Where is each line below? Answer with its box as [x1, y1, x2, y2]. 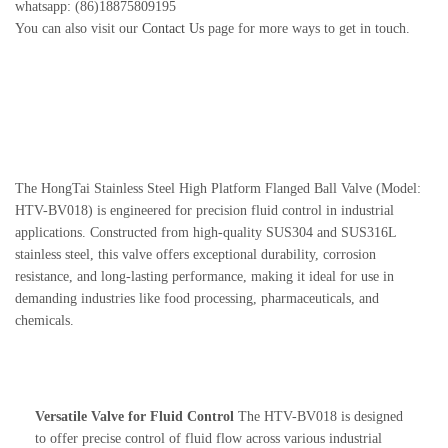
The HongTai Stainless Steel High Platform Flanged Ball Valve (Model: [15, 181, 421, 196]
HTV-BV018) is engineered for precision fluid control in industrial [15, 203, 394, 218]
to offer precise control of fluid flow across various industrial [35, 431, 382, 446]
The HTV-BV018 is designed [234, 409, 403, 424]
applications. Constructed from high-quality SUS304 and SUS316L [15, 225, 396, 240]
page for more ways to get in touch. [204, 21, 410, 36]
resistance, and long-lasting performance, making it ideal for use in [15, 269, 394, 284]
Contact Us [142, 21, 204, 36]
